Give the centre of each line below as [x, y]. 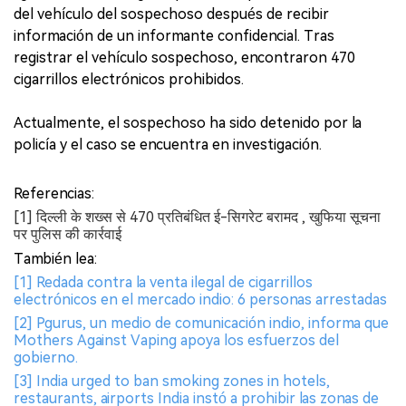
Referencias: [54, 193]
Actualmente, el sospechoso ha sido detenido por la [188, 122]
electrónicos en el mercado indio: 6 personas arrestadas [200, 299]
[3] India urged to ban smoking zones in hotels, [172, 381]
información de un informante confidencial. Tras [174, 35]
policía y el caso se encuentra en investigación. [168, 144]
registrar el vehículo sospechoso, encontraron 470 [184, 57]
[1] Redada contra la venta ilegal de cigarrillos [163, 282]
